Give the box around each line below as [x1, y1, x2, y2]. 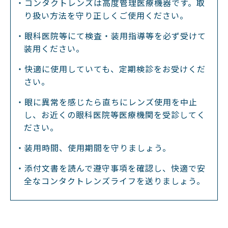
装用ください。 [24, 42, 84, 54]
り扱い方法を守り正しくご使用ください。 [24, 9, 188, 21]
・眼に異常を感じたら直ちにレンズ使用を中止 [16, 95, 197, 108]
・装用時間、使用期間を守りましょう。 [16, 141, 171, 154]
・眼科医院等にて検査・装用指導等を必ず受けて [16, 29, 206, 42]
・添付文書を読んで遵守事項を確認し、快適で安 [16, 161, 206, 174]
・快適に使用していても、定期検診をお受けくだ [16, 62, 206, 75]
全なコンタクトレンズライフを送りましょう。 [24, 174, 205, 187]
